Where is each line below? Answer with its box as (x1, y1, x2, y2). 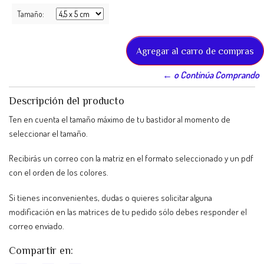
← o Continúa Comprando (163, 68, 259, 81)
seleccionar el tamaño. (9, 127, 88, 139)
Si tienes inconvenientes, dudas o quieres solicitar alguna (9, 192, 212, 204)
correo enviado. (9, 220, 64, 232)
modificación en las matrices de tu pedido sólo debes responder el (9, 206, 247, 218)
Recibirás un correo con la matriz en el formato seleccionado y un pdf (9, 153, 253, 164)
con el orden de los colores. (9, 167, 108, 179)
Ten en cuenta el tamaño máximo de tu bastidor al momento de (9, 113, 230, 125)
